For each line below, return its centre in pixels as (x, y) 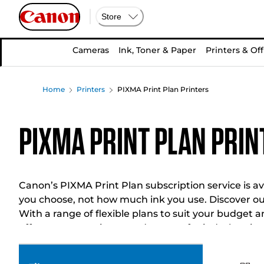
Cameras (91, 50)
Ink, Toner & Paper (157, 50)
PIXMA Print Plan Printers (163, 89)
